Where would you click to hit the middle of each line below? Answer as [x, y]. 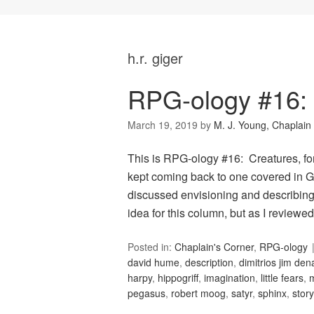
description [209, 262]
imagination [230, 278]
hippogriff [178, 278]
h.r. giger [155, 58]
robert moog [198, 293]
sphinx [272, 293]
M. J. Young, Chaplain [262, 125]
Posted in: [151, 247]
